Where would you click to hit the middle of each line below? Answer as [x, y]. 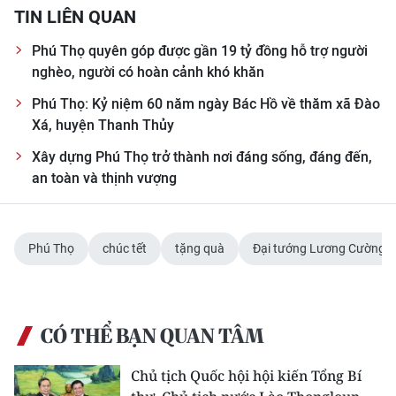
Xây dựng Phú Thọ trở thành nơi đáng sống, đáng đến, [202, 157]
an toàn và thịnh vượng [104, 178]
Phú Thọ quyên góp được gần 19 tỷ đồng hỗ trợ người [200, 51]
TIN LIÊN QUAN [75, 17]
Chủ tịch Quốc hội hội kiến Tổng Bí [246, 376]
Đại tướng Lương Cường [319, 248]
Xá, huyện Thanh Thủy [103, 125]
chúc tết [125, 248]
